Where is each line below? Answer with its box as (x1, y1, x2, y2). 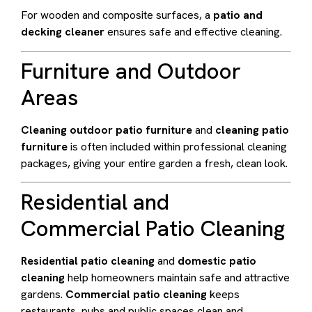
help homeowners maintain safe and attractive (65, 270, 290, 285)
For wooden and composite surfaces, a (21, 8, 213, 23)
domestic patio (178, 253, 256, 268)
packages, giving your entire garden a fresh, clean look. (21, 155, 288, 171)
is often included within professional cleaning (68, 139, 287, 154)
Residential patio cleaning (21, 253, 155, 268)
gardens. (21, 286, 65, 302)
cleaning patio (215, 122, 289, 137)
